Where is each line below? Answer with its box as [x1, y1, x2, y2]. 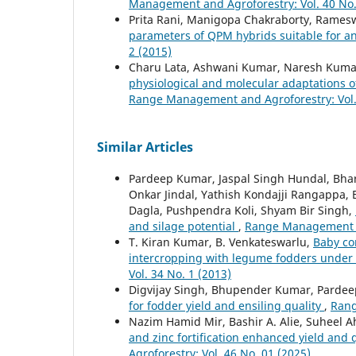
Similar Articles [97, 137, 193, 156]
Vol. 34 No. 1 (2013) [129, 265, 231, 281]
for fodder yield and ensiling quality [129, 297, 324, 313]
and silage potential [129, 218, 238, 234]
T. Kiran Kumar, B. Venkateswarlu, [129, 234, 313, 250]
